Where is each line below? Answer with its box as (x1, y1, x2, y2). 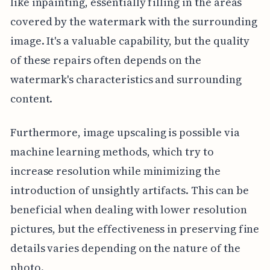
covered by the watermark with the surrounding (10, 14, 257, 30)
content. (10, 91, 53, 107)
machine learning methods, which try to (10, 144, 214, 160)
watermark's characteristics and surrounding (10, 72, 242, 87)
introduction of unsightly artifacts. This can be (10, 183, 249, 198)
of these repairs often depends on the (10, 52, 202, 68)
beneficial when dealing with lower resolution (10, 202, 247, 218)
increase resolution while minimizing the (10, 163, 221, 179)
